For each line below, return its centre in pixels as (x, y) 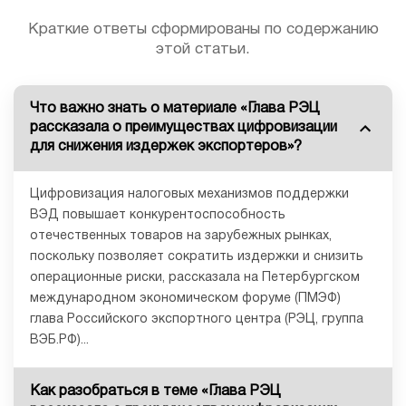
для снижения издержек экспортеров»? (166, 147)
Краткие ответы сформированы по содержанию (203, 30)
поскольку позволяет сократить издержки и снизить (197, 257)
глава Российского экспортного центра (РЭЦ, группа (197, 320)
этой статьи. (203, 50)
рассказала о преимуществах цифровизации (184, 128)
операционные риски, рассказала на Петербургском (195, 278)
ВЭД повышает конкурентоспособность (158, 216)
